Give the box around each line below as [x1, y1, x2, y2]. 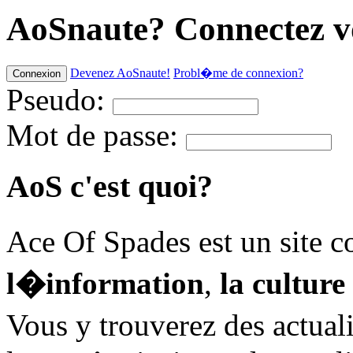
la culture [220, 266, 345, 301]
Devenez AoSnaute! [70, 65, 170, 80]
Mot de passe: [6, 117, 186, 152]
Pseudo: [6, 82, 113, 117]
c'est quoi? [70, 168, 213, 204]
